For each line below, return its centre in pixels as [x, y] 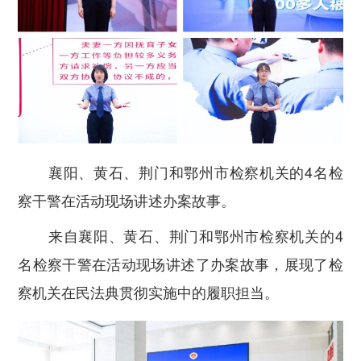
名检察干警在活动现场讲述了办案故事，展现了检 [180, 263]
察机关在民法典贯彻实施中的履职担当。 [149, 291]
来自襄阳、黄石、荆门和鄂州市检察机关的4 [195, 235]
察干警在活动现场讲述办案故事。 [127, 200]
